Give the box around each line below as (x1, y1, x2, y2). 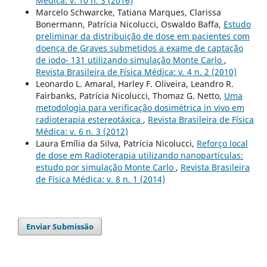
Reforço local (196, 137, 248, 149)
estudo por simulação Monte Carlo (35, 161, 176, 173)
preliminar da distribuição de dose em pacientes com (35, 30, 250, 42)
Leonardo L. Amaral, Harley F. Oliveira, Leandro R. (35, 77, 234, 89)
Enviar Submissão (26, 221, 94, 232)
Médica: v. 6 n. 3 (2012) (35, 125, 128, 137)
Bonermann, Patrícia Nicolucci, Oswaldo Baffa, (35, 18, 223, 30)
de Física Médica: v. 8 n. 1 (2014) (35, 173, 165, 185)
